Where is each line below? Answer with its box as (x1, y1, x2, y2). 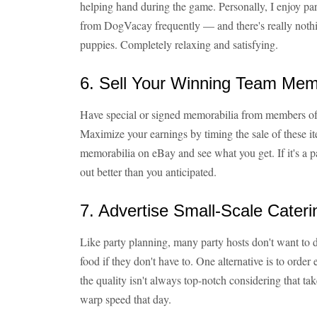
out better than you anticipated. (80, 164, 217, 179)
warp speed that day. (80, 292, 171, 306)
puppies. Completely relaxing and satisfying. (80, 37, 278, 52)
